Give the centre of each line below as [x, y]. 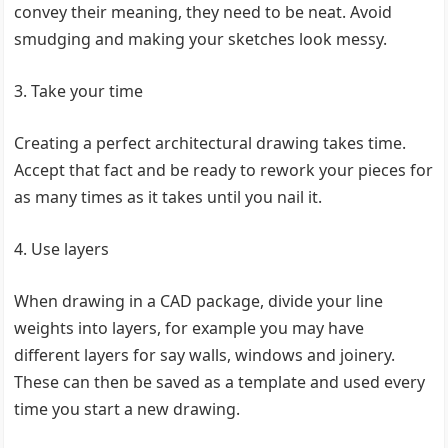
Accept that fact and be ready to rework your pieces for [224, 170]
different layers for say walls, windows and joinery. [205, 355]
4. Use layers [62, 249]
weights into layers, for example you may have [189, 328]
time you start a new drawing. [127, 409]
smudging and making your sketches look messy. [209, 39]
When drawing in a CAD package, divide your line [199, 301]
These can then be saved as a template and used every [220, 382]
